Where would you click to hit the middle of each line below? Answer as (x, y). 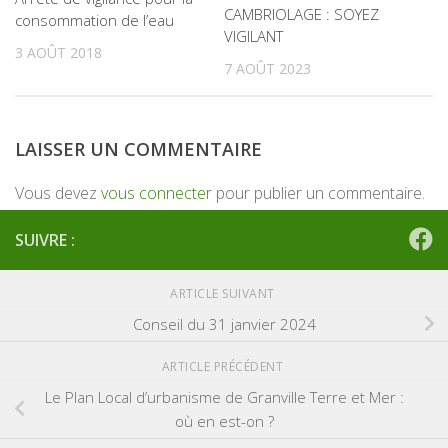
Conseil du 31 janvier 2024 (224, 323)
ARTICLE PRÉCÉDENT (224, 366)
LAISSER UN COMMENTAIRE (138, 148)
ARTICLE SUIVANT (224, 293)
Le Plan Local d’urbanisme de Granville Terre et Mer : (224, 396)
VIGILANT (253, 35)
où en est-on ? (224, 420)
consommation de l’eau (94, 19)
